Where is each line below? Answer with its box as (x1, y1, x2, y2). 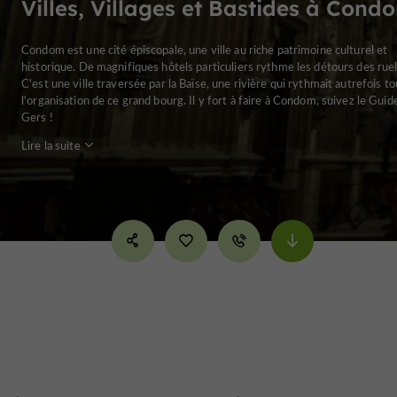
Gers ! (21, 109, 53, 124)
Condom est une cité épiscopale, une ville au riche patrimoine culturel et (21, 42, 388, 57)
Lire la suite (21, 136, 81, 152)
